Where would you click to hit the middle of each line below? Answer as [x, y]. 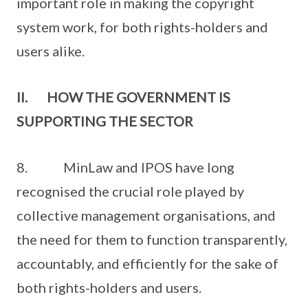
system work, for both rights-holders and [142, 27]
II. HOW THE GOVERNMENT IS [123, 97]
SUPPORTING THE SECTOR [105, 121]
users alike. [51, 51]
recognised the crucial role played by [130, 191]
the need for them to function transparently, [152, 239]
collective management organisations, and [146, 215]
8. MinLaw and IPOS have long [125, 167]
